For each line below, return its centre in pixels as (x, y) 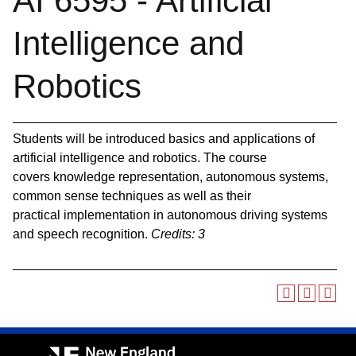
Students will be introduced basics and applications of (164, 139)
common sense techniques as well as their (132, 196)
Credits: (173, 234)
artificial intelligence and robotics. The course (140, 158)
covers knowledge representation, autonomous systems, (170, 177)
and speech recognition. (82, 234)
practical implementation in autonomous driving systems (170, 215)
